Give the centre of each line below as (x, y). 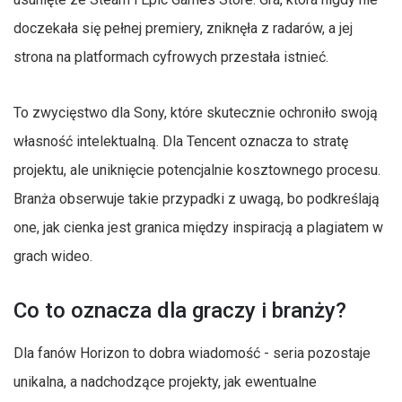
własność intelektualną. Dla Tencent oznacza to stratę (181, 141)
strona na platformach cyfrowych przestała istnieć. (171, 57)
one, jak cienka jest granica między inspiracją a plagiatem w (198, 227)
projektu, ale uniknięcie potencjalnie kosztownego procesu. (197, 170)
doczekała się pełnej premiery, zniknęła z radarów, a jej (183, 28)
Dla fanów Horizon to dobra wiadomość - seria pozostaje (192, 353)
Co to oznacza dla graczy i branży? (180, 310)
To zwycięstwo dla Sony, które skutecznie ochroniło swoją (196, 112)
